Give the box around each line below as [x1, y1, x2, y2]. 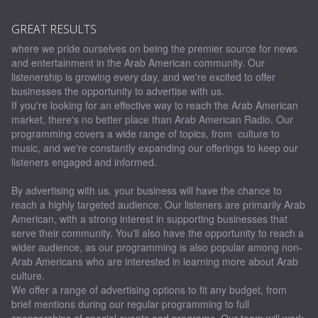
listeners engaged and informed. [11, 155, 157, 170]
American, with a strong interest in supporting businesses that [11, 212, 287, 226]
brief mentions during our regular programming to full [11, 297, 249, 312]
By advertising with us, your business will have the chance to [11, 183, 282, 198]
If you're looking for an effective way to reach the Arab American [11, 98, 298, 113]
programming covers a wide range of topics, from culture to [11, 126, 280, 141]
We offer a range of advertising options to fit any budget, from [11, 283, 287, 297]
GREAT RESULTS [11, 21, 97, 38]
